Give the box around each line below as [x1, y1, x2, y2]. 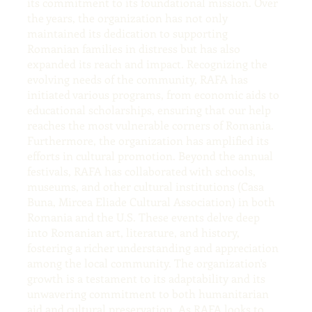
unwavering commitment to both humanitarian [26, 286, 269, 301]
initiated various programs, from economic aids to [26, 86, 279, 102]
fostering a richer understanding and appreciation [26, 240, 279, 255]
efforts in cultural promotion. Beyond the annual [26, 148, 273, 163]
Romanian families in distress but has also [26, 40, 240, 56]
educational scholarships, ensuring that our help [26, 102, 271, 117]
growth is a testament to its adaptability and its [26, 270, 265, 286]
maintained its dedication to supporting [26, 25, 228, 40]
